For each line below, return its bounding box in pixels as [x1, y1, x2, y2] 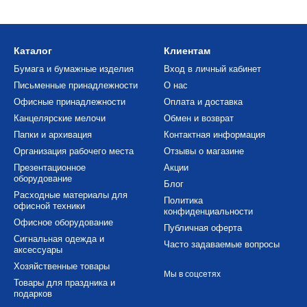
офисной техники [14, 201, 85, 212]
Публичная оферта [164, 223, 242, 234]
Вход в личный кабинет [164, 64, 261, 75]
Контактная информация [164, 130, 265, 140]
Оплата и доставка [164, 97, 243, 108]
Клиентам [164, 45, 210, 57]
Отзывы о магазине [164, 146, 244, 157]
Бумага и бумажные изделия [14, 64, 134, 75]
